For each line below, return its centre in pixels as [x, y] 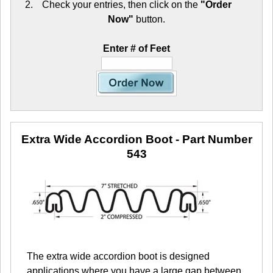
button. [149, 19]
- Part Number [212, 139]
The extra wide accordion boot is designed [118, 256]
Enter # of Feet [136, 48]
